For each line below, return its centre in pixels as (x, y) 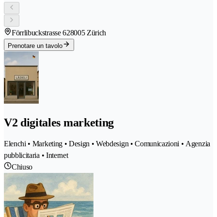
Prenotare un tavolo (35, 46)
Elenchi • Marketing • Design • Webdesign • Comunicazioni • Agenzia (107, 143)
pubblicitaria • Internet (36, 155)
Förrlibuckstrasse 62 (41, 33)
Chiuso (22, 167)
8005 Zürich (88, 33)
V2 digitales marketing (59, 123)
